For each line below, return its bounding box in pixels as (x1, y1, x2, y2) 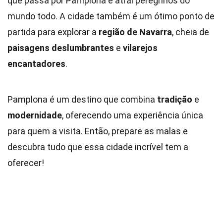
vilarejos (123, 43, 158, 53)
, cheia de (172, 27, 209, 37)
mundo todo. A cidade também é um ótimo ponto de (7, 11, 215, 21)
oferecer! (7, 158, 44, 168)
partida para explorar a (7, 27, 99, 37)
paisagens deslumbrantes (7, 43, 114, 53)
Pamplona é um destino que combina (7, 94, 157, 105)
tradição (157, 94, 192, 105)
